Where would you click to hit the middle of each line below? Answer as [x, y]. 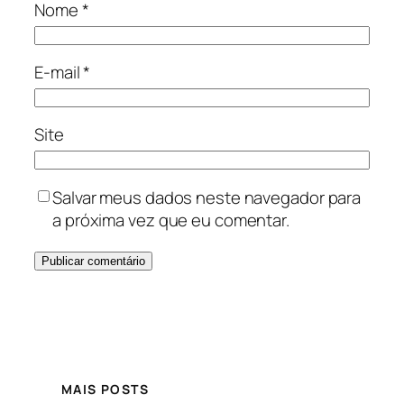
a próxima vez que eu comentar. [171, 220]
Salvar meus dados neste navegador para [207, 197]
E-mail [59, 73]
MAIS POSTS [105, 390]
